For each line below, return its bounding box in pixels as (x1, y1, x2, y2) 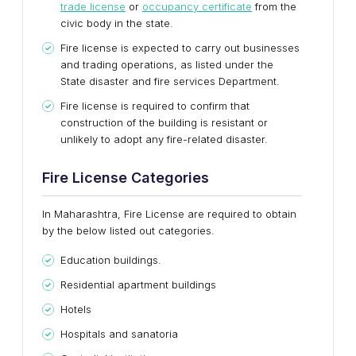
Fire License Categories (42, 169, 209, 186)
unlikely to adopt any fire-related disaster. (60, 133, 268, 145)
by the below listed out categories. (42, 224, 215, 237)
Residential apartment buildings (60, 278, 216, 291)
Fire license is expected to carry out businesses (60, 41, 300, 54)
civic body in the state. (60, 17, 173, 29)
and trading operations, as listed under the (60, 58, 273, 71)
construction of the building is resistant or (60, 116, 268, 129)
